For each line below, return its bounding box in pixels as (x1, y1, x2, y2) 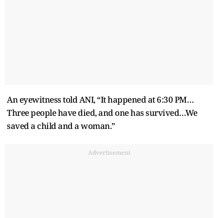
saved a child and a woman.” (7, 120, 115, 131)
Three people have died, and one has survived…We (7, 107, 198, 118)
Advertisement (88, 148, 130, 157)
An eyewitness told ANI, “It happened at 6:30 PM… (7, 93, 194, 105)
